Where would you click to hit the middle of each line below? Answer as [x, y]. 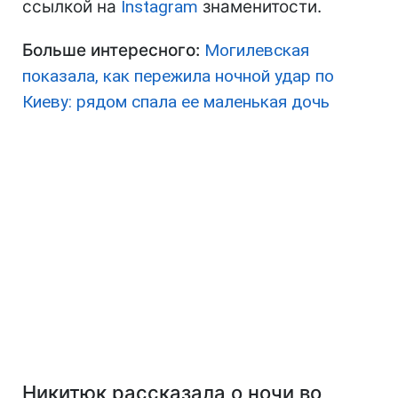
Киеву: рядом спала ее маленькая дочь [176, 102]
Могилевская [257, 51]
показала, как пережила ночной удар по [178, 76]
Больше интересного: [113, 51]
